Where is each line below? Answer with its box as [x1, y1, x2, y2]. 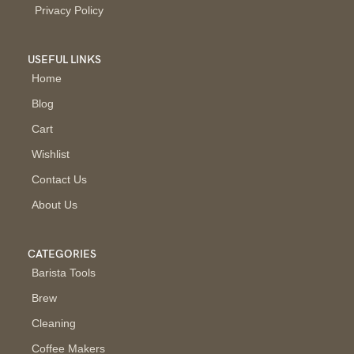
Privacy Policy [35, 4, 104, 17]
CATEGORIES [28, 247, 96, 262]
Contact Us [32, 173, 87, 186]
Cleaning [32, 317, 76, 330]
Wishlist [32, 148, 70, 161]
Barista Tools [32, 266, 96, 280]
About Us [32, 198, 77, 212]
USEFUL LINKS [28, 53, 101, 67]
